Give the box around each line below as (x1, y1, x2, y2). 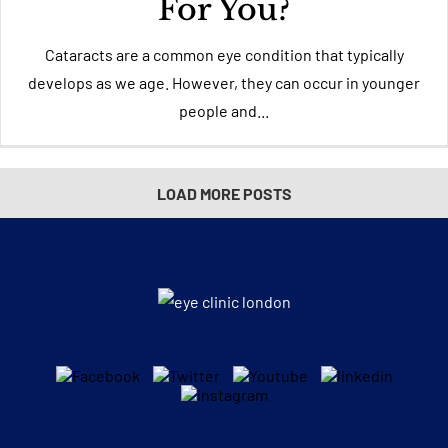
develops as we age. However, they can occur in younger (28, 73, 420, 92)
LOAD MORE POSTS (156, 184, 292, 203)
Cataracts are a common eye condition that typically (44, 45, 404, 64)
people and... (179, 101, 269, 120)
